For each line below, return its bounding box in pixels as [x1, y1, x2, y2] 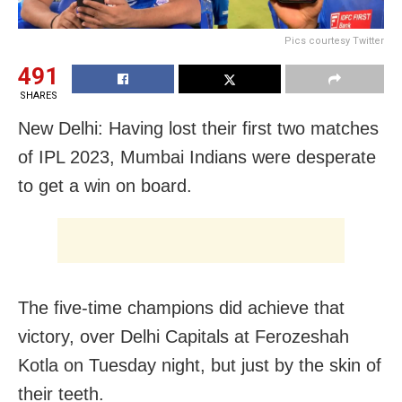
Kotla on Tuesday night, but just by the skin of [18, 354, 381, 375]
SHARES [19, 89, 57, 101]
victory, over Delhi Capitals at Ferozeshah [18, 326, 349, 346]
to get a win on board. [18, 175, 192, 196]
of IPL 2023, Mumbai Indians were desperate [18, 146, 376, 167]
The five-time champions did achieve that [18, 297, 345, 318]
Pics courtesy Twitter [284, 34, 384, 47]
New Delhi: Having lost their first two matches [18, 118, 379, 138]
